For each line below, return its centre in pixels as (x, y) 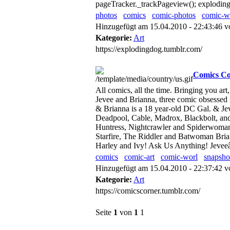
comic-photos (174, 15)
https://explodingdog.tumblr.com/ (149, 49)
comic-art (139, 157)
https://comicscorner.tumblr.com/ (148, 191)
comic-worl (179, 157)
